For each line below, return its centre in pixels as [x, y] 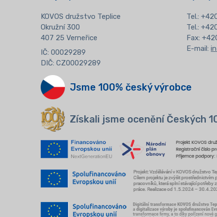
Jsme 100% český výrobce [131, 87]
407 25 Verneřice [69, 38]
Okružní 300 [60, 27]
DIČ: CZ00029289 [70, 63]
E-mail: [199, 49]
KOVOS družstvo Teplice [80, 17]
